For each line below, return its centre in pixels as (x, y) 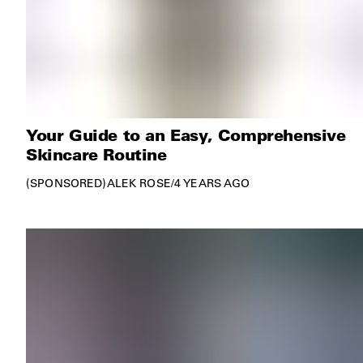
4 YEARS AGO (212, 183)
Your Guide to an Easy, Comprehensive (186, 134)
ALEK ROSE (139, 183)
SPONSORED (66, 183)
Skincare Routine (96, 154)
